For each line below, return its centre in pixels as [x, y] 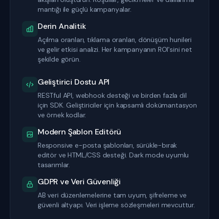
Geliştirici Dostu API [74, 82]
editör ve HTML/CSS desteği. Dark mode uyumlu [113, 155]
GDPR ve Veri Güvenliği [79, 182]
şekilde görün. [59, 59]
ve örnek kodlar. [62, 115]
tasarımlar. [54, 165]
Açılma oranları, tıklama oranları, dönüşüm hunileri [115, 40]
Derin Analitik [62, 26]
